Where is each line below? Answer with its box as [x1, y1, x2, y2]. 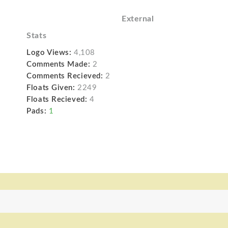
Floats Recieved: [26, 96, 88, 104]
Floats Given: [26, 84, 75, 92]
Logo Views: [26, 49, 72, 57]
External [121, 15, 154, 23]
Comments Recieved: [26, 72, 103, 80]
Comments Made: [26, 61, 91, 69]
